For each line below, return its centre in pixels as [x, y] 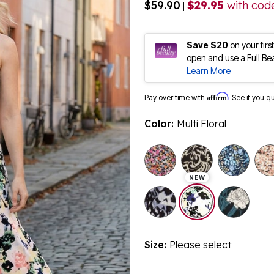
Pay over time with [176, 97]
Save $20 [207, 45]
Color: [161, 123]
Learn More [209, 70]
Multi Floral [202, 123]
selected [236, 192]
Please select [200, 244]
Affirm [217, 96]
